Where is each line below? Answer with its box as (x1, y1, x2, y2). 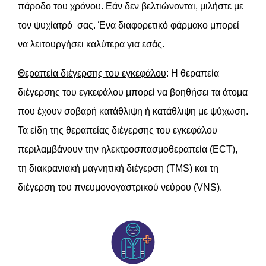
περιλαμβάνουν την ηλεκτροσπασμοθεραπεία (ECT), (18, 144, 237, 155)
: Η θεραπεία (166, 68, 219, 79)
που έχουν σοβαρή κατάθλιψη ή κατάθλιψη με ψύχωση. (18, 106, 248, 117)
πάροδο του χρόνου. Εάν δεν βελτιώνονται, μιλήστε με (18, 1, 243, 12)
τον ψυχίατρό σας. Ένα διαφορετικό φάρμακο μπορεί (18, 20, 239, 31)
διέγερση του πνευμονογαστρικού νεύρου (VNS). (18, 182, 222, 193)
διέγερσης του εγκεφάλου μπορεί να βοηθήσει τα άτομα (18, 87, 248, 98)
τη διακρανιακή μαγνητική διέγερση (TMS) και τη (18, 163, 218, 174)
